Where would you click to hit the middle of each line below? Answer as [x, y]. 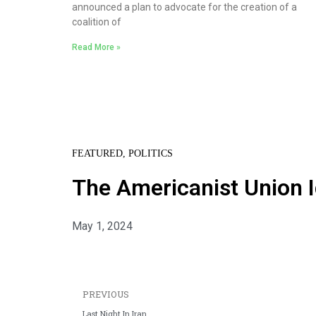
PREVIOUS [106, 294]
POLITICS [151, 154]
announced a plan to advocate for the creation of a [184, 7]
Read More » [96, 48]
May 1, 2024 [102, 226]
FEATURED [97, 154]
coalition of [97, 22]
